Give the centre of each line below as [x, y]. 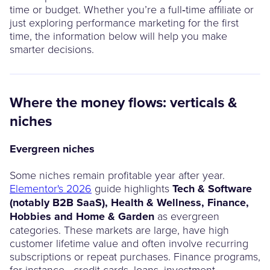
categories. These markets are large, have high [119, 229]
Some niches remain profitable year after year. [117, 174]
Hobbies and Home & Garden [82, 216]
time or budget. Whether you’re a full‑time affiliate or [132, 9]
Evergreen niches [52, 149]
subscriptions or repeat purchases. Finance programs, [135, 256]
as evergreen [187, 215]
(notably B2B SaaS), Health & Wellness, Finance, [129, 202]
